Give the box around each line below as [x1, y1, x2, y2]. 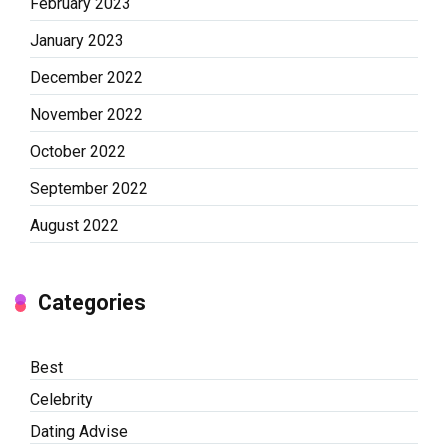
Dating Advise [30, 422, 128, 442]
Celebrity [30, 390, 93, 410]
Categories [38, 290, 146, 316]
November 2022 [30, 105, 143, 125]
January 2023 [30, 31, 124, 51]
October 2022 [30, 142, 126, 162]
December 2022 [30, 68, 143, 88]
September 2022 [30, 179, 148, 199]
